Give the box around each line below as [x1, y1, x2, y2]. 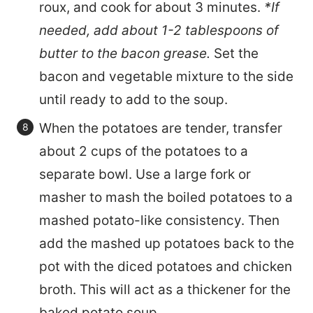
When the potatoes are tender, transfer [39, 119, 282, 136]
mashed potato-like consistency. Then [39, 212, 279, 228]
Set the [214, 45, 259, 61]
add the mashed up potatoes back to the [39, 235, 294, 252]
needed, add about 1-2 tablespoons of [39, 22, 279, 38]
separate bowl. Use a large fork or [39, 166, 251, 182]
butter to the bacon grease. [39, 45, 214, 61]
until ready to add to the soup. [39, 91, 228, 108]
